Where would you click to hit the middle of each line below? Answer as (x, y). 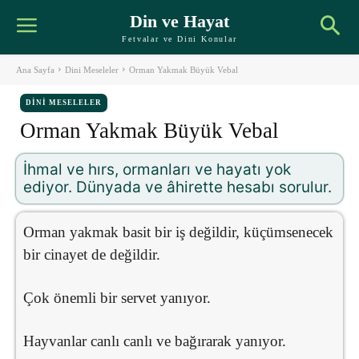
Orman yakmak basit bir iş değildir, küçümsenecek (178, 232)
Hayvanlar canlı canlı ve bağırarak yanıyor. (155, 341)
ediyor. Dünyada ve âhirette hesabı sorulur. (177, 187)
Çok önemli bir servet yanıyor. (117, 297)
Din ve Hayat (179, 21)
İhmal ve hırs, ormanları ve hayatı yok (157, 169)
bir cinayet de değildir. (92, 254)
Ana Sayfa (35, 69)
